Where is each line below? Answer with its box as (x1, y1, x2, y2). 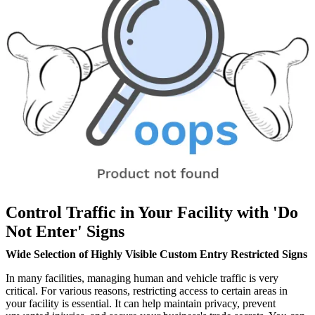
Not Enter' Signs (6, 222, 124, 241)
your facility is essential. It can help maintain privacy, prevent (6, 297, 276, 310)
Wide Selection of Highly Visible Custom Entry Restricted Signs (6, 248, 307, 261)
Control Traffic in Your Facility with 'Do (6, 203, 298, 222)
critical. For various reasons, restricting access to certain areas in (6, 285, 288, 297)
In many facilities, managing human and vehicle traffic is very (6, 272, 278, 285)
